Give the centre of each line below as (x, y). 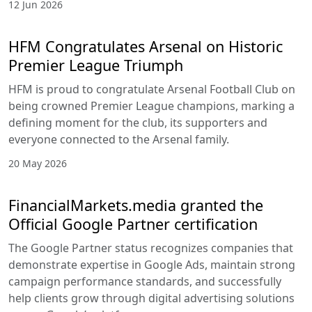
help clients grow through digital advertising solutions (151, 298)
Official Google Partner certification (133, 224)
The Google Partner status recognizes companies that (151, 248)
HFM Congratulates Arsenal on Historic (146, 47)
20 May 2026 (38, 164)
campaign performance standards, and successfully (145, 282)
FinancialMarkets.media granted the (136, 205)
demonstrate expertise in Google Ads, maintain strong (152, 265)
